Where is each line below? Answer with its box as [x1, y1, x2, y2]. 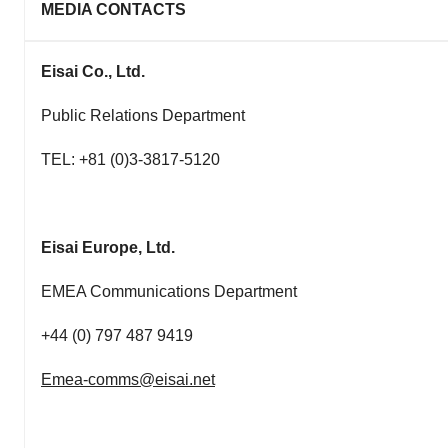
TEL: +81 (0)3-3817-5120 [41, 150, 220, 168]
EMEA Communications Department [41, 282, 297, 300]
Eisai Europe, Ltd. [41, 238, 175, 256]
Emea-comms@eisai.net [41, 370, 215, 388]
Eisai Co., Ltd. [41, 62, 145, 80]
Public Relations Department [41, 106, 245, 124]
